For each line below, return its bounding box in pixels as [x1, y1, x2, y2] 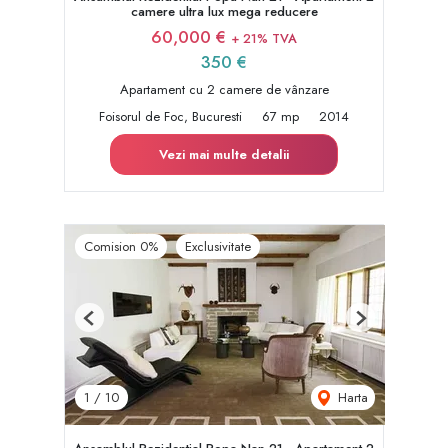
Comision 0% [84, 237, 158, 257]
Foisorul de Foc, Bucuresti [99, 107, 242, 127]
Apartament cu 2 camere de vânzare [119, 80, 329, 100]
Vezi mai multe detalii [159, 145, 289, 165]
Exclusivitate [185, 237, 251, 257]
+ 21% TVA [231, 29, 297, 49]
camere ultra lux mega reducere [130, 2, 318, 22]
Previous [88, 316, 133, 336]
